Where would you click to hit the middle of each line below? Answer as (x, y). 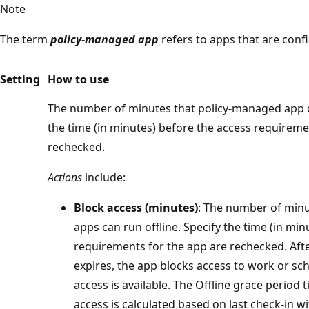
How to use (78, 79)
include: (104, 177)
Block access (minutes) (136, 207)
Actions (65, 177)
